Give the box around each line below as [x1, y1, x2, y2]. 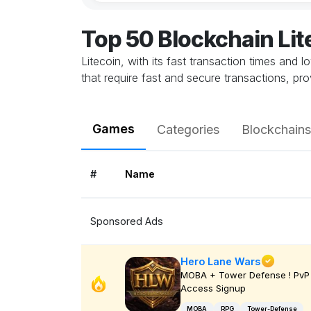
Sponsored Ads [90, 215, 163, 228]
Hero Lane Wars [180, 255, 260, 267]
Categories [157, 121, 219, 137]
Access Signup [180, 283, 246, 294]
